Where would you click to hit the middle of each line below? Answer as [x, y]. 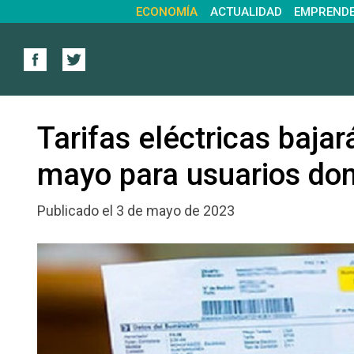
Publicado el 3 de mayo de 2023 [136, 211]
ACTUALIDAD [246, 11]
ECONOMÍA [167, 11]
